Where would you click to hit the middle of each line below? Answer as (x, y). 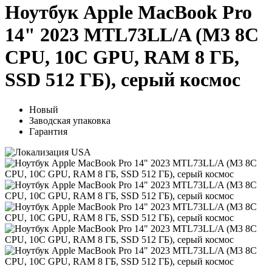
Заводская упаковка (70, 120)
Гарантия (48, 131)
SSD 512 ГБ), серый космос (123, 80)
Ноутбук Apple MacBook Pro (128, 12)
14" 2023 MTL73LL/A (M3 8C (132, 35)
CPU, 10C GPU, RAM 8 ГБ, (122, 57)
